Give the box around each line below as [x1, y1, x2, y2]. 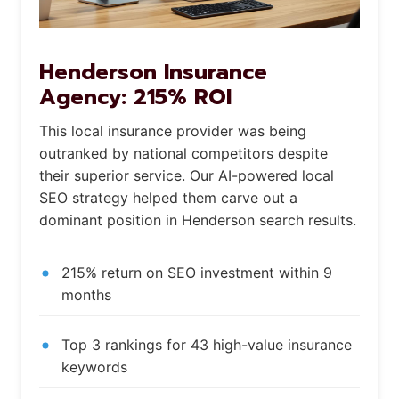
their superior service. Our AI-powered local [39, 167, 334, 185]
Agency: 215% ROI [39, 81, 232, 114]
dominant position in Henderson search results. [39, 211, 356, 230]
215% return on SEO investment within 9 [61, 264, 332, 282]
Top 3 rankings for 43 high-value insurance [61, 336, 352, 354]
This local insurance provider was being [39, 122, 306, 141]
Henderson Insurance [39, 56, 267, 89]
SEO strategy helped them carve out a [39, 189, 297, 208]
